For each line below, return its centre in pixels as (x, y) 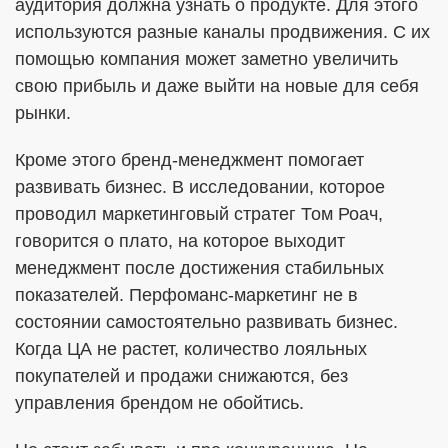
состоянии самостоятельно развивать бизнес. (206, 322)
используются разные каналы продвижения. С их (222, 32)
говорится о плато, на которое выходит (180, 241)
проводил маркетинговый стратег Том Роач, (199, 214)
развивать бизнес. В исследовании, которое (200, 187)
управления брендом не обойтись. (159, 403)
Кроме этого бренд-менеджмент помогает (189, 160)
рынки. (43, 113)
